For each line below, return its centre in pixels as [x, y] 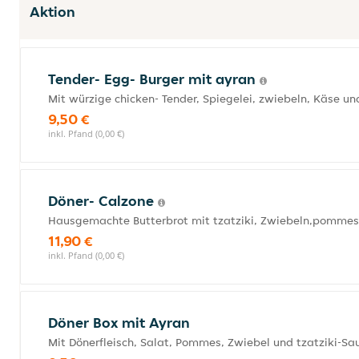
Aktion [52, 12]
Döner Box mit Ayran [119, 323]
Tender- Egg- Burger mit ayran [154, 79]
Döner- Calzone [103, 201]
